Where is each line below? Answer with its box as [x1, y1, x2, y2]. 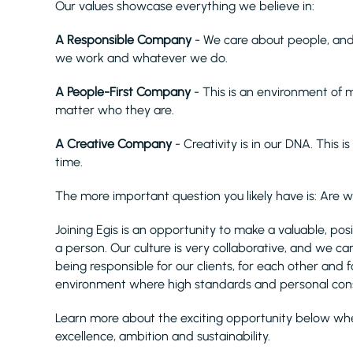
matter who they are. [55, 102, 177, 117]
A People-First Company [55, 84, 191, 99]
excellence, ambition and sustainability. [55, 329, 270, 344]
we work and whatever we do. [55, 50, 234, 65]
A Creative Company [55, 136, 172, 151]
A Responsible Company [55, 32, 195, 47]
